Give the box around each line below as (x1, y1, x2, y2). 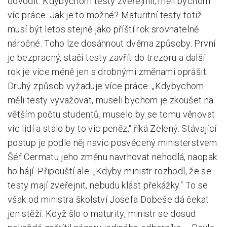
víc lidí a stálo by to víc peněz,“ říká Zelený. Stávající (8, 123, 217, 134)
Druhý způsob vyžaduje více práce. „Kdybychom (8, 81, 204, 91)
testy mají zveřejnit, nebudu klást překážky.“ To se (8, 180, 208, 191)
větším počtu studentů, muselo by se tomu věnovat (8, 109, 215, 120)
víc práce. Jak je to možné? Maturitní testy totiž (8, 10, 202, 20)
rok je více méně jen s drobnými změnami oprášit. (8, 66, 208, 77)
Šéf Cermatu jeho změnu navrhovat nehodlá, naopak (8, 152, 217, 162)
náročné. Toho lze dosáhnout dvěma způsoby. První (8, 38, 216, 49)
